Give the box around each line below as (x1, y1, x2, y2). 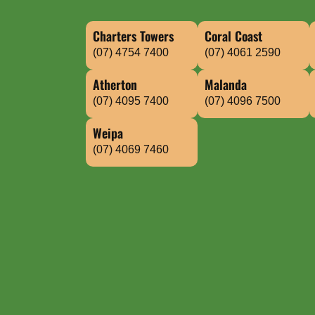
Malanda (205, 75, 247, 94)
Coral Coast (205, 27, 262, 45)
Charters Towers (93, 27, 174, 45)
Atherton (93, 75, 137, 94)
